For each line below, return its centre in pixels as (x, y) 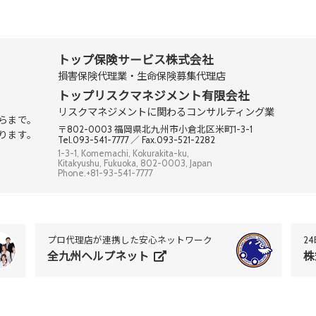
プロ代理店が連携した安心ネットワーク (129, 241)
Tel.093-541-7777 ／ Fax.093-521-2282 (136, 140)
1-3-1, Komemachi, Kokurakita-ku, (123, 154)
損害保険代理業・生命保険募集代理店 (142, 77)
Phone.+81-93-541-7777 (105, 174)
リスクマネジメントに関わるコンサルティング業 (166, 113)
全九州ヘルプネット (99, 257)
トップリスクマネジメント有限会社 (154, 96)
